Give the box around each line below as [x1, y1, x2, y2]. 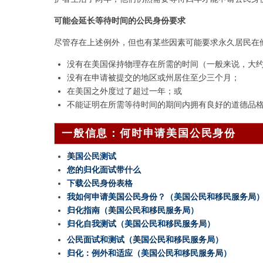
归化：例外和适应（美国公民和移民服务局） [67, 248, 232, 258]
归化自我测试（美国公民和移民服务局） [67, 219, 215, 229]
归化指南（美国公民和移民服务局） [67, 205, 199, 215]
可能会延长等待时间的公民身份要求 [54, 15, 186, 25]
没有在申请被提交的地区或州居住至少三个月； [67, 72, 240, 82]
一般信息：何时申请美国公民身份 [62, 127, 236, 140]
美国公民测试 [67, 151, 117, 161]
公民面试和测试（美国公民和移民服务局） [67, 235, 224, 245]
